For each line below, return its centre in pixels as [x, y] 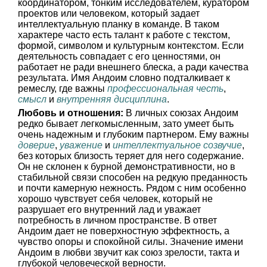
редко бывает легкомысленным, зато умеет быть [126, 124]
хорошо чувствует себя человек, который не [115, 199]
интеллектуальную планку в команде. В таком [119, 24]
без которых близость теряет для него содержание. [131, 156]
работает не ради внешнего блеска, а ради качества [133, 67]
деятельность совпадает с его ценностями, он [119, 56]
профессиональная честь [165, 89]
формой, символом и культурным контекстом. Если [131, 46]
